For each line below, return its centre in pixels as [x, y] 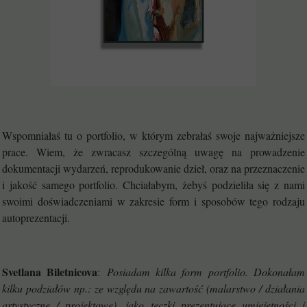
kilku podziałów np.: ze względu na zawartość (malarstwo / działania [153, 288]
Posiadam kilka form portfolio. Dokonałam [206, 272]
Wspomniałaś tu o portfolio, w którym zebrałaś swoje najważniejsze [153, 135]
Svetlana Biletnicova [50, 272]
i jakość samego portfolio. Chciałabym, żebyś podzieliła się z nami [153, 185]
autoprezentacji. [36, 218]
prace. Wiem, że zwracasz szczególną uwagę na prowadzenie [153, 152]
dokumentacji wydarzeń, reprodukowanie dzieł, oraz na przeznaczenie [153, 168]
